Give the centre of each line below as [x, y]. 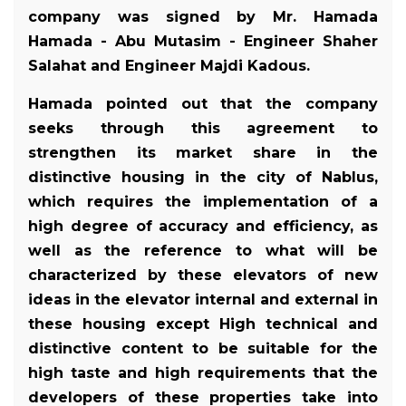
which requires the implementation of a [203, 202]
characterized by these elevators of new [203, 275]
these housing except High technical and [203, 324]
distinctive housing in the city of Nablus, [203, 178]
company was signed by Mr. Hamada [203, 16]
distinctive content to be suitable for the [203, 349]
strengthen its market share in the [203, 153]
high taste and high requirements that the [203, 373]
